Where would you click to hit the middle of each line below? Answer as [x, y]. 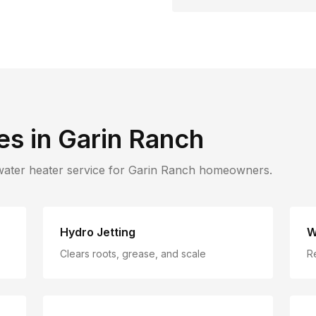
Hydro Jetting [98, 232]
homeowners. [234, 170]
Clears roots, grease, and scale [133, 254]
